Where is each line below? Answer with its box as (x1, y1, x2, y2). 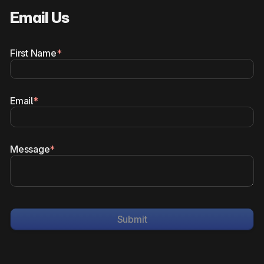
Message (10, 143, 50, 156)
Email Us (10, 8, 70, 27)
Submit (117, 213, 147, 225)
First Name (10, 47, 57, 59)
